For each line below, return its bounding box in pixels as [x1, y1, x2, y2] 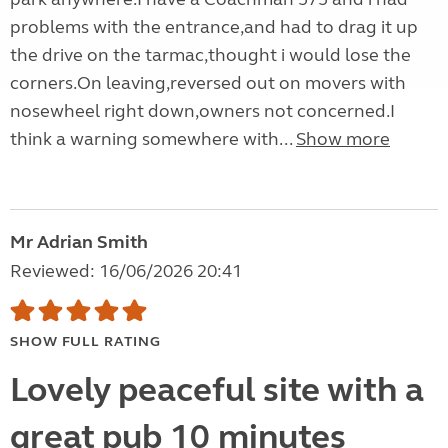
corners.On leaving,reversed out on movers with [10, 72, 406, 95]
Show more [296, 128, 390, 151]
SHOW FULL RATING [10, 333, 161, 351]
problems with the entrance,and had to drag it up [10, 16, 418, 39]
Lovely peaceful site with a [10, 369, 424, 412]
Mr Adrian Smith [10, 231, 148, 254]
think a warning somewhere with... [10, 128, 296, 151]
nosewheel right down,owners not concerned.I [10, 100, 395, 123]
